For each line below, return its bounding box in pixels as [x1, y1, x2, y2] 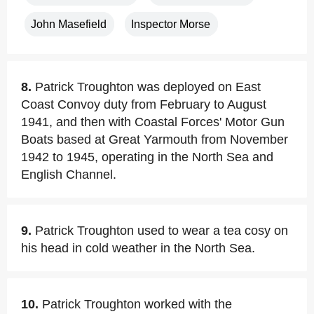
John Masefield [31, 18, 107, 30]
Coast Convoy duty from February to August [21, 97, 266, 111]
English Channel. [21, 168, 116, 182]
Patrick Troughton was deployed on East [35, 80, 261, 94]
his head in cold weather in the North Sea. [21, 241, 255, 255]
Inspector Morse [131, 18, 210, 30]
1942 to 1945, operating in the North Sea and [21, 150, 273, 164]
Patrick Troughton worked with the [42, 297, 232, 311]
